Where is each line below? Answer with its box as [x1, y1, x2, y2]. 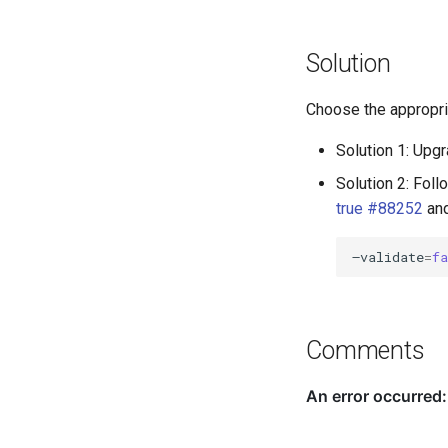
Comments [306, 336, 425, 366]
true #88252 [336, 199, 424, 219]
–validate [352, 247, 425, 266]
